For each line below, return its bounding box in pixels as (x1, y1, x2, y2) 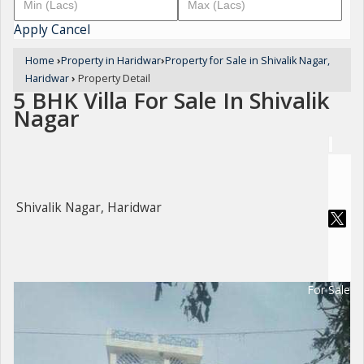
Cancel (51, 21, 90, 38)
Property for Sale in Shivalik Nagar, (165, 54, 330, 67)
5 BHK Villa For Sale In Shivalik (13, 85, 330, 115)
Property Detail (76, 71, 150, 85)
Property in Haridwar (61, 54, 161, 67)
